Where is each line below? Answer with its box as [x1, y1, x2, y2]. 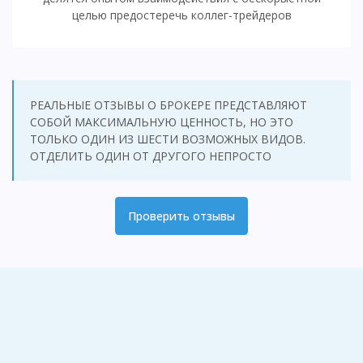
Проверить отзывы [128, 208, 235, 224]
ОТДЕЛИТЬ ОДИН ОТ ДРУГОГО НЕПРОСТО [30, 148, 271, 164]
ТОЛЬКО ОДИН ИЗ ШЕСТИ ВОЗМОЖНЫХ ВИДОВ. [30, 131, 305, 147]
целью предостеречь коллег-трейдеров [71, 7, 292, 23]
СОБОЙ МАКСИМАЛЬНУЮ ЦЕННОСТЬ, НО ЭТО [30, 114, 293, 130]
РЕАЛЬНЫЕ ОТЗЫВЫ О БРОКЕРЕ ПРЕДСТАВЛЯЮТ [30, 97, 307, 113]
